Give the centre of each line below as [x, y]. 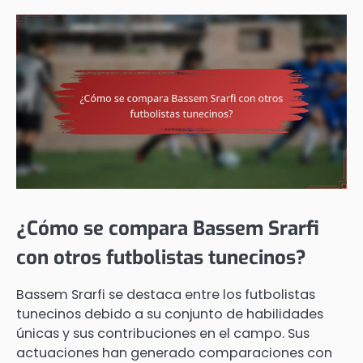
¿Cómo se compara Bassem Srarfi [168, 228]
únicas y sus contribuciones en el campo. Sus [163, 333]
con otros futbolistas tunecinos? [161, 257]
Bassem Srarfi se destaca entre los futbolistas [166, 294]
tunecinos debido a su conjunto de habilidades [170, 314]
